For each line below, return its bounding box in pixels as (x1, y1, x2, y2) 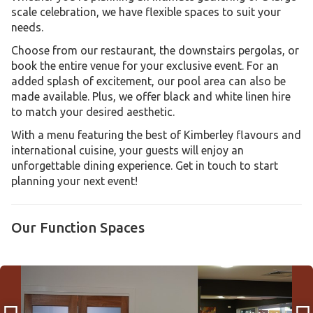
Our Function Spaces (11, 219, 145, 235)
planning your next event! (11, 175, 138, 187)
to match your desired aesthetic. (11, 105, 175, 118)
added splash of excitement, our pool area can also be (11, 75, 286, 87)
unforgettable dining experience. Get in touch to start (11, 159, 278, 172)
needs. (11, 21, 43, 34)
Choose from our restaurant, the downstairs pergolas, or (11, 44, 299, 57)
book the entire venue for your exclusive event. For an (11, 59, 279, 72)
